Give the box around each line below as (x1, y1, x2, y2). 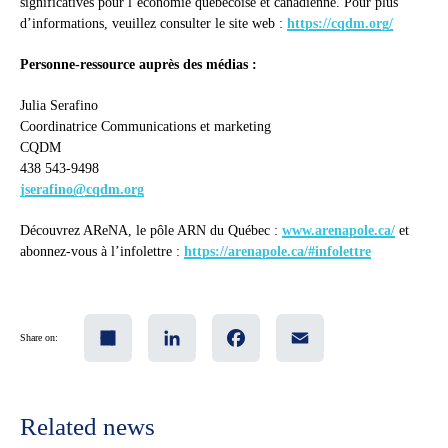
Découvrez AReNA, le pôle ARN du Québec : (20, 223, 282, 239)
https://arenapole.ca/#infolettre (184, 244, 371, 260)
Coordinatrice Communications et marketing (20, 119, 271, 135)
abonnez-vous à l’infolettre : (20, 244, 184, 260)
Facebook (260, 316, 298, 328)
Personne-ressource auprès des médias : (20, 57, 257, 73)
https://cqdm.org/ (287, 16, 393, 32)
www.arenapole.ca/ (282, 223, 395, 239)
